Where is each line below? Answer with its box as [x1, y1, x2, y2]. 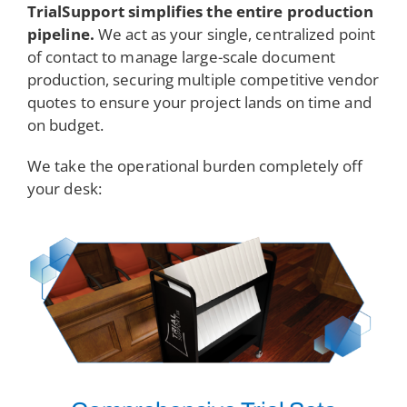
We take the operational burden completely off [26, 155, 363, 176]
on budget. [26, 114, 104, 135]
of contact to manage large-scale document [26, 46, 336, 67]
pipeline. [26, 24, 94, 45]
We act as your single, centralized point [94, 24, 376, 45]
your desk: [26, 178, 103, 199]
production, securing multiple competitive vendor [26, 69, 379, 90]
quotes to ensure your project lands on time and [26, 92, 372, 113]
